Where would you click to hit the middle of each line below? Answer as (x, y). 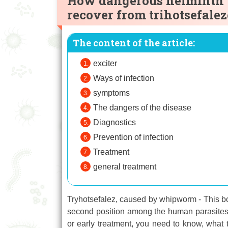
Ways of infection (124, 78)
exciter (105, 64)
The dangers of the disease (142, 108)
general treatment (125, 167)
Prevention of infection (133, 137)
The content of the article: (134, 43)
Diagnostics (115, 123)
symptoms (111, 93)
